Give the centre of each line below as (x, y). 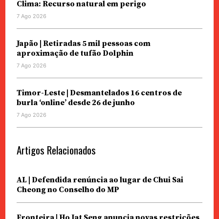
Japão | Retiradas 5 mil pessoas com (83, 43)
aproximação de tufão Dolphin (75, 53)
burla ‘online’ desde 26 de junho (76, 102)
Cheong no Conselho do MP (68, 189)
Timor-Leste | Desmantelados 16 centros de (99, 93)
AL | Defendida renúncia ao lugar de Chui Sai (100, 180)
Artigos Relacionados (56, 150)
